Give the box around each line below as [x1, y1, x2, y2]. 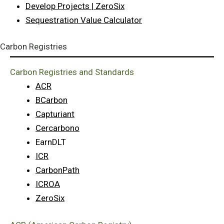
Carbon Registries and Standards [10, 67, 134, 77]
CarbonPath [35, 165, 79, 175]
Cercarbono [35, 123, 79, 133]
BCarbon [35, 95, 67, 105]
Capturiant [35, 109, 74, 119]
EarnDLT [35, 137, 66, 147]
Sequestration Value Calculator [25, 14, 142, 25]
